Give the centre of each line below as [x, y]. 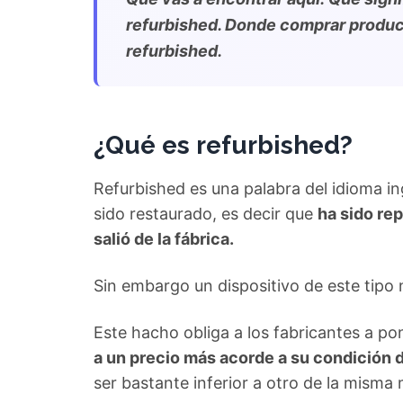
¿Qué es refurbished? [223, 145]
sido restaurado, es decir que [206, 214]
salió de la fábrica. [164, 239]
